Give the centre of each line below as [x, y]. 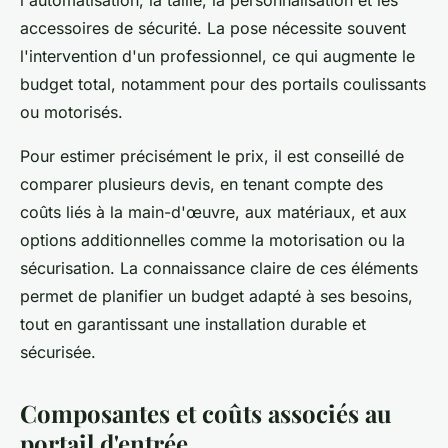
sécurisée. [58, 352]
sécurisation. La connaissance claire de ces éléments [219, 268]
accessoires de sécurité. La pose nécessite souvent [213, 28]
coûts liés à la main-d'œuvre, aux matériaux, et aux [213, 212]
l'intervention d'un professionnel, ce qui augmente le [217, 56]
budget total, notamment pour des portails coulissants [223, 84]
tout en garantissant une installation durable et [193, 324]
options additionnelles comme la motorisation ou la [212, 240]
